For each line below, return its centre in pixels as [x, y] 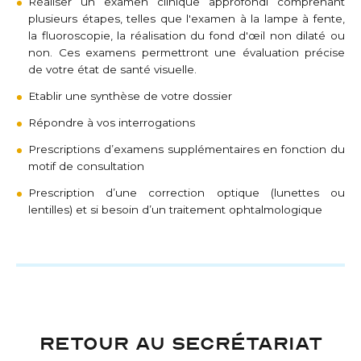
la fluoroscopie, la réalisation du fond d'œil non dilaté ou [187, 36]
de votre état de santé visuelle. [112, 70]
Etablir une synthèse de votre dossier [130, 96]
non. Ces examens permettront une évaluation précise [187, 53]
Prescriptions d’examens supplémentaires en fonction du [187, 149]
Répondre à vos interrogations [112, 123]
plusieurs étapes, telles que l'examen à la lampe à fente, [187, 19]
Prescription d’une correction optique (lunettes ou [187, 193]
